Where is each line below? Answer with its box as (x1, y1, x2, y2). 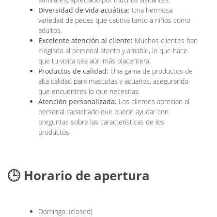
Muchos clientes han (133, 36, 198, 46)
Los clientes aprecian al (117, 97, 189, 107)
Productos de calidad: (38, 66, 108, 76)
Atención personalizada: (38, 97, 117, 107)
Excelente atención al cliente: (38, 36, 133, 46)
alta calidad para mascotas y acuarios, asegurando (38, 77, 188, 86)
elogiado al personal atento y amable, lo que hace (38, 46, 187, 56)
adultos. (38, 26, 62, 35)
